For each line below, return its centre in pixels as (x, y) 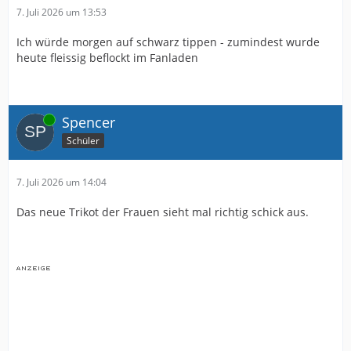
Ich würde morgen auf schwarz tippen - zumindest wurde (168, 42)
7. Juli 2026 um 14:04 (62, 182)
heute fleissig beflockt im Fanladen (107, 57)
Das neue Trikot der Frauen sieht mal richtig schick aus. (163, 212)
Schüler (83, 140)
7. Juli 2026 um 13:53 (62, 12)
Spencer (89, 122)
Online (31, 119)
